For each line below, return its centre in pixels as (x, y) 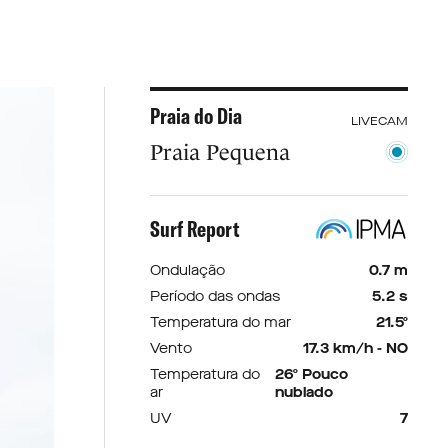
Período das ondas (214, 296)
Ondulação (187, 270)
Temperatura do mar (220, 322)
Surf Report (194, 229)
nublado (303, 392)
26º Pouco (311, 374)
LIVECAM (379, 121)
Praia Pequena (219, 152)
